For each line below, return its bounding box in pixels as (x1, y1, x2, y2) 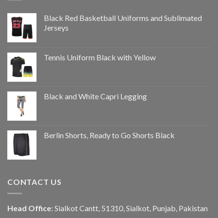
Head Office (7, 203, 51, 213)
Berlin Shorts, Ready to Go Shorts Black (44, 130, 175, 140)
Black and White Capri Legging (44, 91, 147, 101)
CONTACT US (7, 177, 62, 186)
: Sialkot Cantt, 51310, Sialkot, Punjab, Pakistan (51, 203, 208, 213)
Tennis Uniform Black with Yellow (44, 52, 156, 62)
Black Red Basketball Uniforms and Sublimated (44, 13, 202, 22)
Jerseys (44, 22, 69, 32)
